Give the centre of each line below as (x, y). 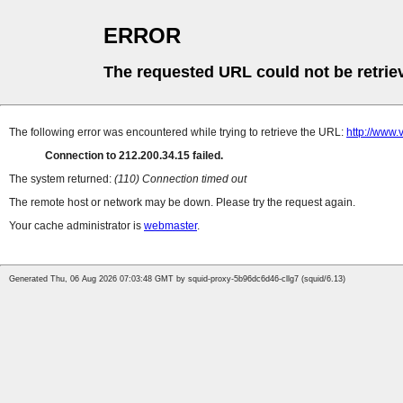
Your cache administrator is (76, 226)
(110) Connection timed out (180, 179)
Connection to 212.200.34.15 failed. (134, 156)
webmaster (170, 226)
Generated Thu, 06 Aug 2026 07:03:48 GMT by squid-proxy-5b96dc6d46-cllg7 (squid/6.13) (177, 279)
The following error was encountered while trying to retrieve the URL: (178, 133)
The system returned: (62, 179)
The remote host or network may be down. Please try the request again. (182, 203)
